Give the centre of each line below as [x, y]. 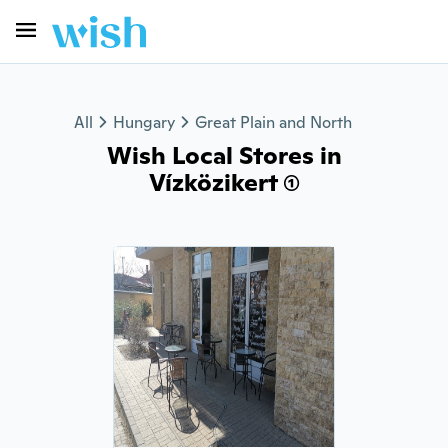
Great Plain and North [273, 122]
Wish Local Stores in [224, 155]
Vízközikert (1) [224, 182]
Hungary [144, 122]
